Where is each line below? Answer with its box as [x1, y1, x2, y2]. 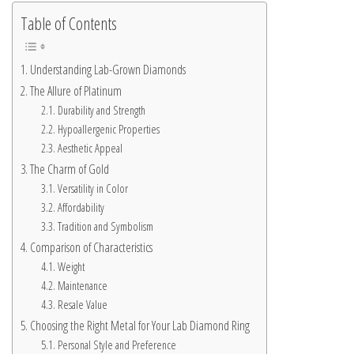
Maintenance [57, 277, 107, 294]
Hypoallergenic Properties [57, 121, 160, 137]
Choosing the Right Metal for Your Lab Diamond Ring [30, 317, 250, 335]
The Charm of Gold [30, 160, 110, 179]
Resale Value [57, 296, 107, 313]
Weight [57, 258, 85, 275]
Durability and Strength [57, 102, 145, 119]
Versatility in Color [57, 180, 128, 197]
